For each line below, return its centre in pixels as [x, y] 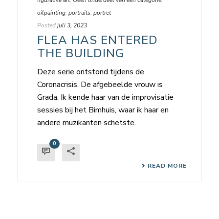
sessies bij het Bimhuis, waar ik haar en [103, 110]
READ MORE [167, 165]
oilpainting [51, 12]
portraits [79, 12]
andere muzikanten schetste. [87, 122]
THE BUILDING [81, 53]
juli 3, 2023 [72, 25]
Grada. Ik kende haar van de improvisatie [105, 97]
